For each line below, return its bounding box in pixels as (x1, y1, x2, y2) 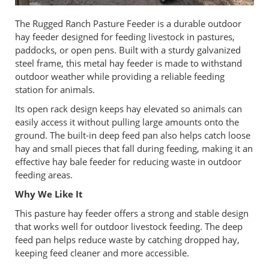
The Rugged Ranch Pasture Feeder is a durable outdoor (15, 17, 241, 29)
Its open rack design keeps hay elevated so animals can (15, 103, 242, 115)
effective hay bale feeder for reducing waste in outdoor (15, 156, 241, 168)
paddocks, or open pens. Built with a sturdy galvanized (15, 44, 241, 56)
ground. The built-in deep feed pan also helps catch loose (15, 129, 250, 141)
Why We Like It (15, 188, 83, 200)
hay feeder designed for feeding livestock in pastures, (15, 31, 235, 43)
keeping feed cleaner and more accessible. (15, 247, 189, 259)
